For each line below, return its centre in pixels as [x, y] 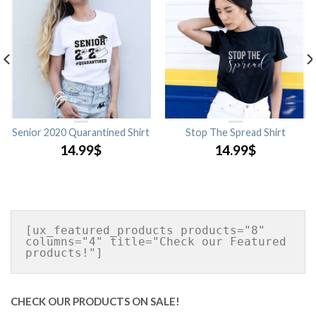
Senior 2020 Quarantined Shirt [81, 132]
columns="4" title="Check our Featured [156, 242]
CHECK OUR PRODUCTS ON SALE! [95, 301]
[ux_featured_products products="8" [145, 230]
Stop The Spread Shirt [235, 132]
